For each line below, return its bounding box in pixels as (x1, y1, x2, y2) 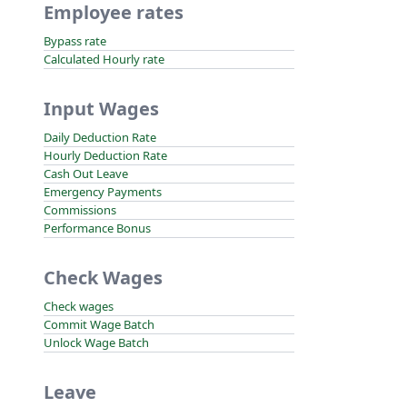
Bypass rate (44, 33, 106, 49)
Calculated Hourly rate (44, 51, 164, 67)
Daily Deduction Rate (44, 129, 156, 145)
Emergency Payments (44, 184, 162, 200)
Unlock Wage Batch (44, 334, 149, 351)
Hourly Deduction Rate (44, 147, 167, 164)
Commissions (44, 202, 116, 218)
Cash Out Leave (44, 165, 128, 182)
